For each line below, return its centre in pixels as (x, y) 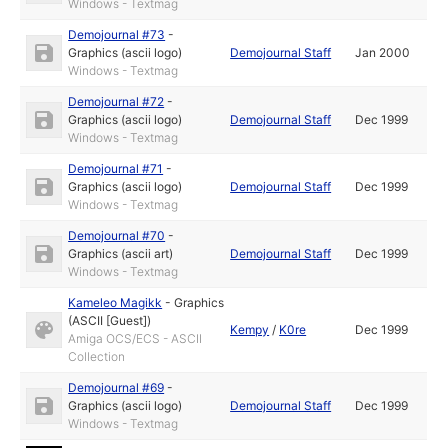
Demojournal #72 (116, 102)
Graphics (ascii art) (121, 254)
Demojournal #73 (117, 35)
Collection (97, 357)
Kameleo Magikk (115, 303)
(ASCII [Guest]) (110, 321)
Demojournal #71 (116, 169)
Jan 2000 (383, 53)
